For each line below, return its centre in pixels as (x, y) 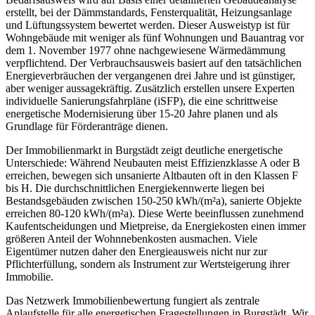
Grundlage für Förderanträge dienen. (87, 126)
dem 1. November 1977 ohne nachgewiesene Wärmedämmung (146, 50)
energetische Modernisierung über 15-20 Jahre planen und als (142, 113)
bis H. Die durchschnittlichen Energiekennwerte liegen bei (135, 188)
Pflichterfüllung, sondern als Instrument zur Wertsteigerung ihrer (148, 264)
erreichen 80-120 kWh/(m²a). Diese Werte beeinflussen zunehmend (155, 213)
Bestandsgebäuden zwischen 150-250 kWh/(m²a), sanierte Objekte (154, 200)
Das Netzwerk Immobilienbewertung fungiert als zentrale (133, 300)
